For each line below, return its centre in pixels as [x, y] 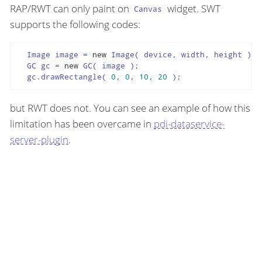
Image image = [55, 55]
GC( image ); [108, 66]
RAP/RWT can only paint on [71, 8]
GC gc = [41, 66]
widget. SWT [192, 8]
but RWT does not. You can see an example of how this [130, 108]
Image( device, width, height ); [181, 55]
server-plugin [39, 140]
